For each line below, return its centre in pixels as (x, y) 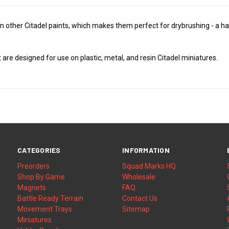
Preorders (34, 166)
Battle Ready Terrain (51, 198)
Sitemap (136, 209)
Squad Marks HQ (149, 166)
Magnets (32, 187)
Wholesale (139, 177)
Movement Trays (45, 209)
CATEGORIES (39, 150)
